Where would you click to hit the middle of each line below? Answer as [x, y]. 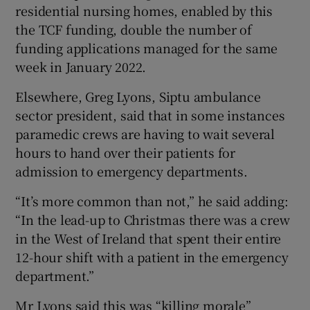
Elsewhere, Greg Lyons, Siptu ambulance [138, 97]
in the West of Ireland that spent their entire [148, 238]
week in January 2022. [81, 67]
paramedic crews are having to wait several [145, 134]
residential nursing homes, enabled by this [144, 11]
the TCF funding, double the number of [134, 29]
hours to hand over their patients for [126, 153]
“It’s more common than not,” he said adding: [152, 201]
